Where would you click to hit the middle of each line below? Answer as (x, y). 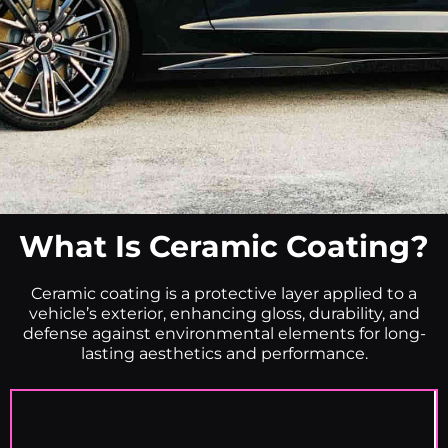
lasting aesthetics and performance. (224, 353)
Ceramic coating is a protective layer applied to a (224, 293)
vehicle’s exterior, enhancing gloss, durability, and (224, 313)
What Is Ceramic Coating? (224, 246)
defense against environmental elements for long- (224, 333)
